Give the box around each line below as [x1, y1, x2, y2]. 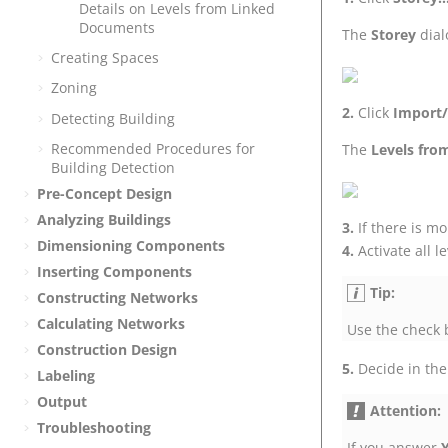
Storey [371, 24, 416, 44]
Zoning [51, 78, 97, 98]
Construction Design [37, 339, 177, 359]
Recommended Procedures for [51, 138, 255, 158]
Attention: [370, 400, 441, 420]
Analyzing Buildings [37, 209, 171, 229]
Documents [79, 18, 155, 38]
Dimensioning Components [37, 235, 225, 255]
